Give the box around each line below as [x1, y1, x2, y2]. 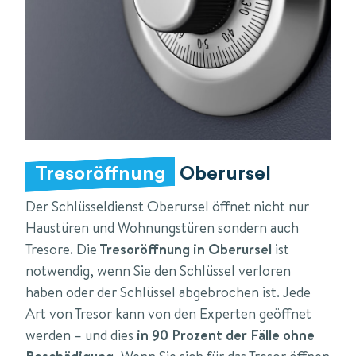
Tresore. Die [25, 238, 97, 259]
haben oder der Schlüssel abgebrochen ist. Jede [25, 281, 311, 302]
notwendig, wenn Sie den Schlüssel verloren [25, 260, 291, 281]
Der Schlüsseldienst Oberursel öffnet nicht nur [25, 195, 309, 216]
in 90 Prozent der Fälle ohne [137, 324, 315, 345]
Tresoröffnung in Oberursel [97, 238, 272, 259]
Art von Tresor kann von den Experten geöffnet [25, 303, 311, 323]
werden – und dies [25, 324, 137, 345]
